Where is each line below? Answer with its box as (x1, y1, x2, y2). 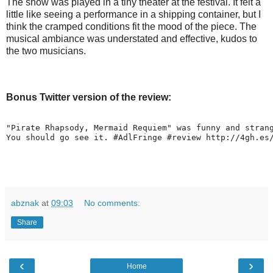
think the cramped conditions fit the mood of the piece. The (6, 21, 257, 32)
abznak (11, 197, 39, 208)
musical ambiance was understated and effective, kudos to (6, 34, 257, 44)
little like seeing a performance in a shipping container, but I (6, 9, 261, 20)
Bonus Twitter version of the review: (6, 92, 171, 103)
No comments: (84, 197, 141, 208)
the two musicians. (6, 46, 86, 57)
